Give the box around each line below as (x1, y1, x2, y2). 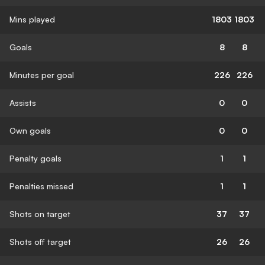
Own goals (9, 125, 51, 135)
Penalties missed (9, 180, 73, 191)
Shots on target (9, 208, 70, 219)
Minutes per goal (9, 69, 74, 80)
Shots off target (9, 236, 71, 247)
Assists (9, 97, 36, 108)
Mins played (9, 14, 55, 24)
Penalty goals (9, 153, 62, 163)
